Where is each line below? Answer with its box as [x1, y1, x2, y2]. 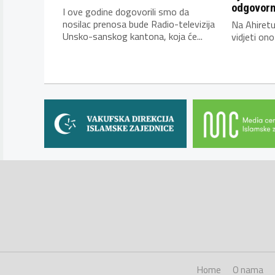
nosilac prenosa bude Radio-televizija [63, 17, 215, 32]
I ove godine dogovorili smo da [63, 4, 189, 20]
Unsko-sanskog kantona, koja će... [63, 29, 203, 44]
